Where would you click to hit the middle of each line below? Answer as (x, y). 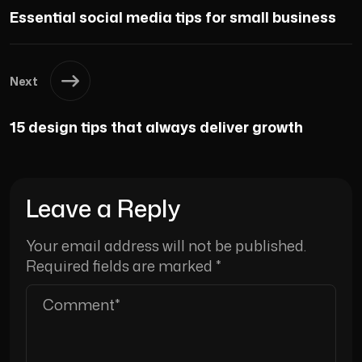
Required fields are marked (121, 266)
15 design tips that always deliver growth (156, 127)
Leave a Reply (103, 208)
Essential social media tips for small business (173, 17)
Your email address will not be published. (166, 246)
